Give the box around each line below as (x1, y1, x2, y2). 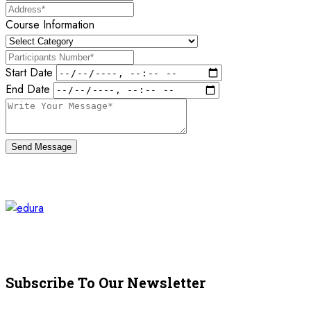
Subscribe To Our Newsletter (6, 274, 205, 292)
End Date (6, 81, 50, 98)
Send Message (11, 141, 72, 152)
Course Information (6, 16, 94, 33)
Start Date (6, 64, 53, 81)
